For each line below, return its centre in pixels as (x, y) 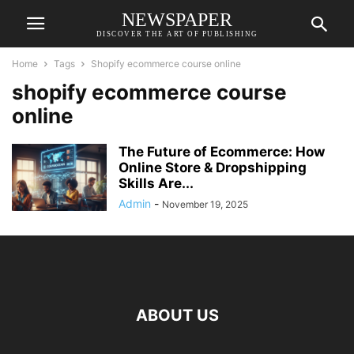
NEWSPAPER (177, 19)
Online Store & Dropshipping (213, 168)
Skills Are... (156, 183)
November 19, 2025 (205, 204)
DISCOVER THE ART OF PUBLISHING (177, 34)
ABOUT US (177, 315)
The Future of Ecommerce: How (222, 152)
